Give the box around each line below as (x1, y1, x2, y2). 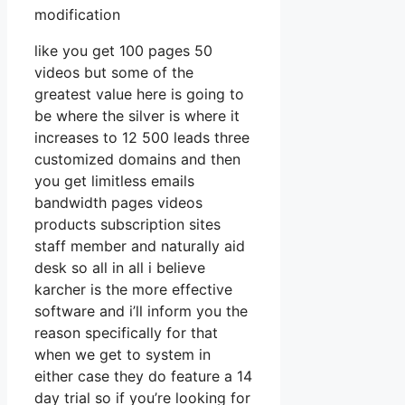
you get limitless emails (34, 171, 194, 190)
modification (34, 5, 120, 24)
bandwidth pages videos (34, 193, 202, 212)
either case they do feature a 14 (34, 366, 252, 385)
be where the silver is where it (34, 106, 240, 125)
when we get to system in (34, 344, 211, 363)
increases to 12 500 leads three (34, 127, 250, 146)
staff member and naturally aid (34, 236, 245, 255)
